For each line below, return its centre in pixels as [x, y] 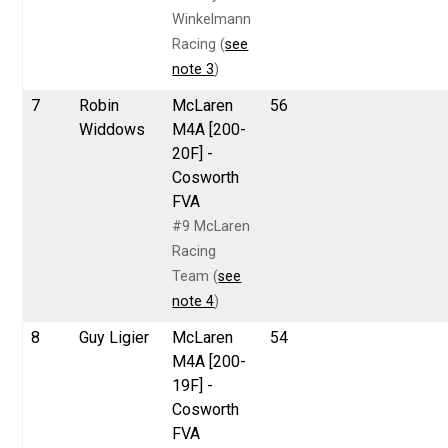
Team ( [195, 276]
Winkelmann [212, 19]
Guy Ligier [114, 337]
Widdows [112, 129]
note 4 [193, 301]
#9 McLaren [211, 226]
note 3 [193, 69]
